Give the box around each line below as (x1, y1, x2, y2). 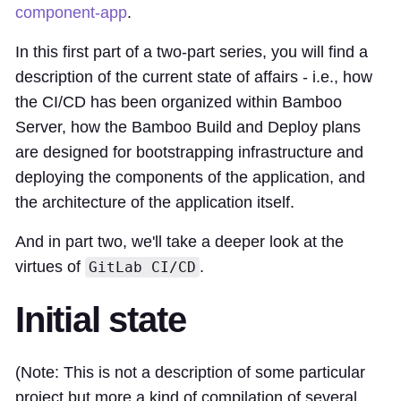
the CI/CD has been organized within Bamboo (15, 93, 342, 111)
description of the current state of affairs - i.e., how (15, 68, 372, 86)
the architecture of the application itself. (15, 193, 294, 211)
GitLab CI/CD (89, 259, 196, 276)
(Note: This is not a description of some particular (15, 363, 365, 381)
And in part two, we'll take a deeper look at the (15, 233, 344, 251)
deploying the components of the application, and (15, 168, 365, 186)
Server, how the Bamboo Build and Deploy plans (15, 118, 361, 136)
